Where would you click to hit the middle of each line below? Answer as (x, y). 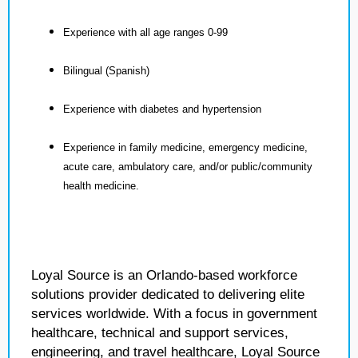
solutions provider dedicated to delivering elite (168, 294)
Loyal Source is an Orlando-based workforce (164, 275)
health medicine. (101, 186)
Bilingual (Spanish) (106, 71)
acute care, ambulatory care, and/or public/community (188, 167)
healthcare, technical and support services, (160, 333)
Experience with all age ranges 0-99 (145, 32)
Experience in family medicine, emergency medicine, (185, 147)
